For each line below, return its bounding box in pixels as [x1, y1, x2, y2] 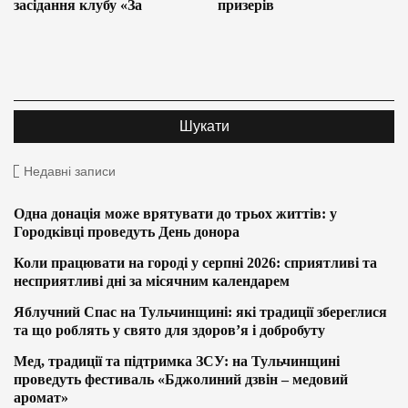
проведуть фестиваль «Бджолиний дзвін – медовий [14, 372, 348, 388]
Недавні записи [24, 164, 116, 179]
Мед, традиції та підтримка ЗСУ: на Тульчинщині [14, 353, 340, 370]
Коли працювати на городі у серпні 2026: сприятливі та [14, 255, 377, 271]
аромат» [14, 390, 68, 406]
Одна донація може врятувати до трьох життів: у [14, 206, 337, 222]
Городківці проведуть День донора [14, 224, 240, 240]
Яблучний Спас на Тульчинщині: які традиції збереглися [14, 304, 387, 321]
